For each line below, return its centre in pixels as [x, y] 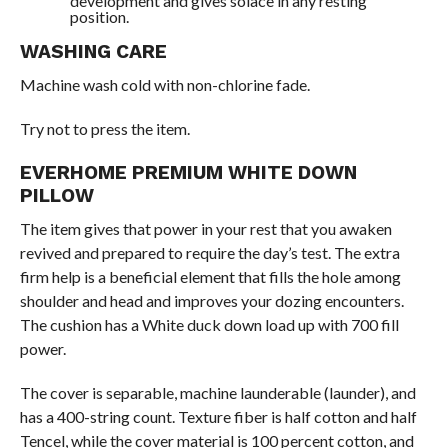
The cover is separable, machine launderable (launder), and [217, 392]
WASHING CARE [93, 51]
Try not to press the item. [104, 128]
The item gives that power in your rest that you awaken [205, 228]
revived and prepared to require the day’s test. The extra [209, 252]
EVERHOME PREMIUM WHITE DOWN [188, 172]
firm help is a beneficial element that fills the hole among [210, 276]
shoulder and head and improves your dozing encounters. [211, 300]
